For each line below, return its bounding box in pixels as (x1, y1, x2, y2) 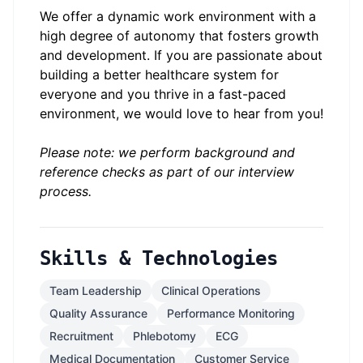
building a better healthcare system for (40, 66, 279, 83)
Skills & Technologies (40, 247, 278, 270)
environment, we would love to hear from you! (40, 105, 323, 122)
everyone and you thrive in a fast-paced (40, 86, 286, 102)
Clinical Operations (161, 284, 261, 297)
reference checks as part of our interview (40, 164, 294, 180)
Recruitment (49, 329, 113, 343)
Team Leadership (49, 284, 142, 297)
